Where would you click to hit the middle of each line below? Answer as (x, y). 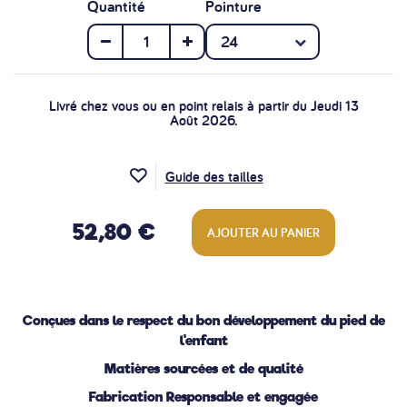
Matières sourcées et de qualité (203, 369)
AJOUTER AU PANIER (263, 233)
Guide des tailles (214, 177)
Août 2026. (203, 121)
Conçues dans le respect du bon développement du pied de (203, 321)
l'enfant (203, 341)
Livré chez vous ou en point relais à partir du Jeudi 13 (203, 106)
